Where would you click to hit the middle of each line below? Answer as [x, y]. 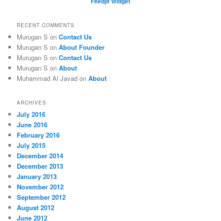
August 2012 [36, 208]
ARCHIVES [32, 103]
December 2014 [40, 156]
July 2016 [31, 114]
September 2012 [41, 197]
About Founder [82, 47]
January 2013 [37, 177]
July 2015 [31, 146]
